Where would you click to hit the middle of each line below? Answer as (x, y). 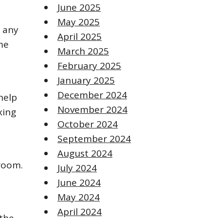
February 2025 (89, 66)
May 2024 (79, 197)
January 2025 (86, 81)
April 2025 (80, 37)
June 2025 (79, 8)
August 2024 (85, 154)
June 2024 (79, 183)
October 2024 (88, 124)
